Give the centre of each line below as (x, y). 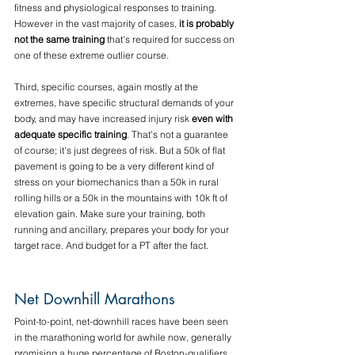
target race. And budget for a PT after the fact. (111, 246)
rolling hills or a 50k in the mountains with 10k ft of (122, 198)
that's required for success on (171, 40)
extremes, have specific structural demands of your (125, 103)
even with (214, 119)
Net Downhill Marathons (95, 300)
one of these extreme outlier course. (92, 55)
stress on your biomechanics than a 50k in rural (118, 182)
